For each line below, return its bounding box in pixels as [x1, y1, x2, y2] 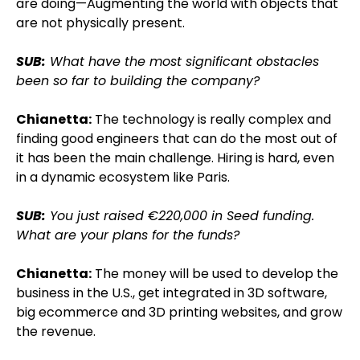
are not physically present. [16, 14, 185, 32]
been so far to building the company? [16, 72, 260, 90]
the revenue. [16, 322, 96, 341]
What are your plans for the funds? [16, 226, 239, 244]
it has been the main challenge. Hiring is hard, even [16, 149, 334, 167]
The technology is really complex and [92, 110, 331, 129]
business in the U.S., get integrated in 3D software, [16, 284, 327, 302]
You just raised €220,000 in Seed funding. [46, 207, 314, 225]
